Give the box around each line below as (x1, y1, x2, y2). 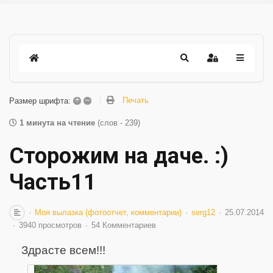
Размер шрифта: (9, 96, 71, 105)
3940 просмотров (19, 221, 82, 230)
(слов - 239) (97, 118, 140, 127)
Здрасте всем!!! (21, 244, 105, 257)
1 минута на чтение (19, 118, 95, 127)
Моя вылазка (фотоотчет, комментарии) (35, 208, 182, 217)
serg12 (191, 208, 215, 217)
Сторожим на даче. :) (9, 143, 229, 169)
